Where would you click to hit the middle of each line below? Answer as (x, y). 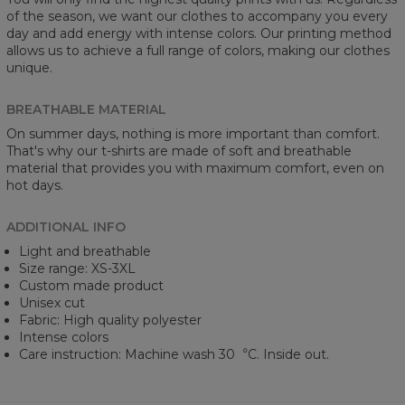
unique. (29, 67)
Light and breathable (85, 251)
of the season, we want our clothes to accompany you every (197, 16)
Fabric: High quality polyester (110, 320)
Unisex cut (52, 302)
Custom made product (91, 285)
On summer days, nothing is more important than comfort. (193, 133)
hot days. (35, 185)
